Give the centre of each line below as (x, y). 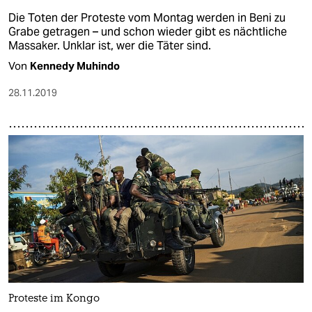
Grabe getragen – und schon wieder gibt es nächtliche (148, 31)
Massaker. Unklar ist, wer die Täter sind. (110, 45)
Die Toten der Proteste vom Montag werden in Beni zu (147, 17)
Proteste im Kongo (54, 299)
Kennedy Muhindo (75, 65)
